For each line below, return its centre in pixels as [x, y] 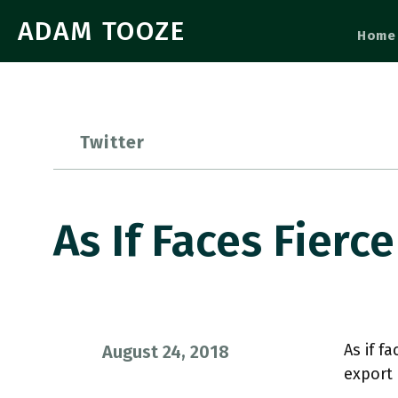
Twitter [113, 142]
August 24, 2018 [166, 352]
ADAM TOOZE [102, 31]
